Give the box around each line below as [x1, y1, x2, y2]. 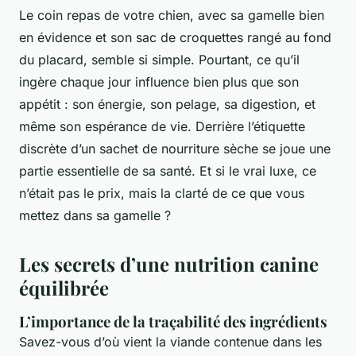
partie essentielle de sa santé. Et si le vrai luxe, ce [19, 162, 316, 179]
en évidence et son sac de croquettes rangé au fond [19, 29, 331, 45]
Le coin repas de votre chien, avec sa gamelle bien [19, 6, 324, 23]
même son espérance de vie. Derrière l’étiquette [19, 118, 305, 134]
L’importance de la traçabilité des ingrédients [19, 311, 327, 331]
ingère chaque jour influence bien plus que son [19, 73, 299, 90]
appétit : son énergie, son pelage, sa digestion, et [19, 95, 315, 112]
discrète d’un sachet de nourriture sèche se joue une [19, 140, 331, 157]
